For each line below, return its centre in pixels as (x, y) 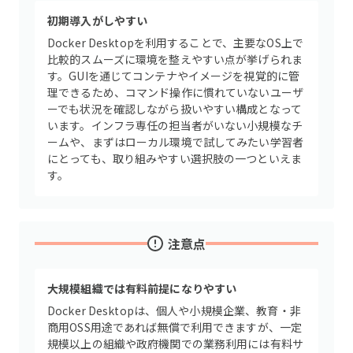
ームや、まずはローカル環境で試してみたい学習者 (176, 142)
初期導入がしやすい (98, 20)
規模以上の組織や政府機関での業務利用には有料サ (176, 344)
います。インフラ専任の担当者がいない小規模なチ (175, 125)
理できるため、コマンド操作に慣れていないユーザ (176, 92)
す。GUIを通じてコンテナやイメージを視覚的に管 (174, 76)
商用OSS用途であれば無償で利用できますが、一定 (175, 327)
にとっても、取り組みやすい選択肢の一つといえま (175, 158)
